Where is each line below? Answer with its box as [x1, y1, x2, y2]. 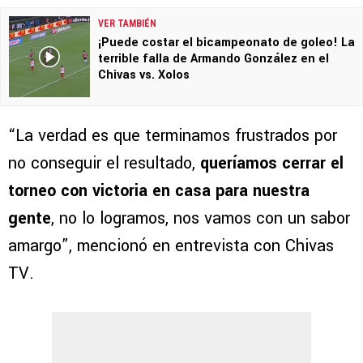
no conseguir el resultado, [8, 152, 200, 176]
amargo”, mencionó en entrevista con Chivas [8, 234, 334, 258]
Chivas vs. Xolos [98, 66, 190, 84]
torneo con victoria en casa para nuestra [8, 179, 310, 203]
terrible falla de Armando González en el [98, 50, 329, 68]
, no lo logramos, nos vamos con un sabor [51, 207, 350, 231]
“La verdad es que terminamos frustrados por [8, 124, 337, 148]
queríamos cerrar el [200, 152, 344, 176]
